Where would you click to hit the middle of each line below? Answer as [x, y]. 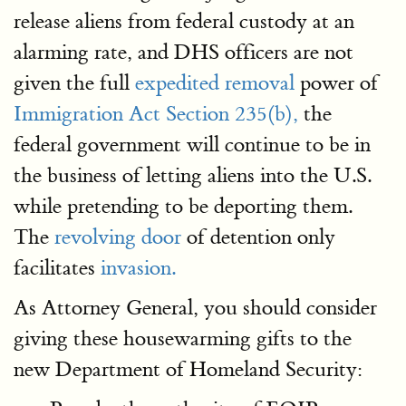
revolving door [118, 237]
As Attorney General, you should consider [195, 308]
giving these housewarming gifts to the [183, 338]
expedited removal [215, 83]
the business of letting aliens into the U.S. [193, 175]
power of [336, 83]
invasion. [138, 268]
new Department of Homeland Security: [188, 369]
